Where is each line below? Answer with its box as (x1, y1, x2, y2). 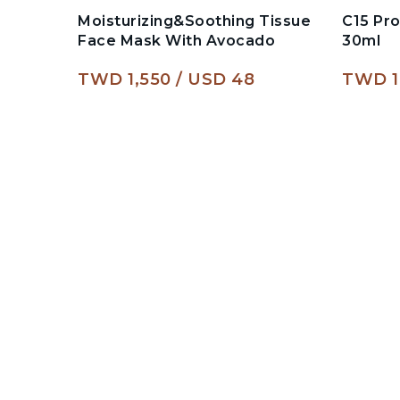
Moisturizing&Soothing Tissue (78, 12, 311, 30)
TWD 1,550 (78, 70, 171, 90)
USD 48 (187, 70, 254, 90)
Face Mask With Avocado (78, 32, 275, 50)
